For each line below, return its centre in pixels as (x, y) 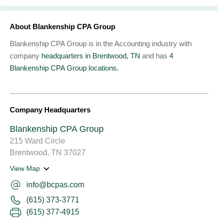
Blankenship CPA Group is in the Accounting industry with (101, 44)
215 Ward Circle (37, 141)
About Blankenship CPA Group (63, 27)
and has (155, 56)
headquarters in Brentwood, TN (91, 56)
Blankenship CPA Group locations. (64, 68)
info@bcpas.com (55, 185)
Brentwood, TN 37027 (48, 153)
